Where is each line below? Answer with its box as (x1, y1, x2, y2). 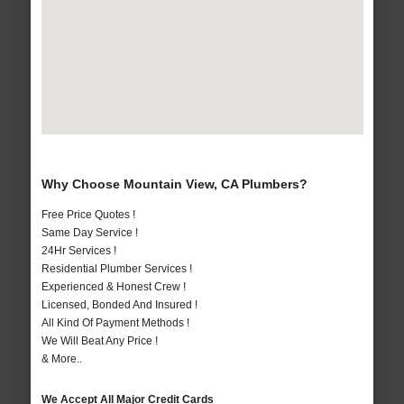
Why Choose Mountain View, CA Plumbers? (41, 177, 308, 192)
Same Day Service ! (41, 226, 138, 240)
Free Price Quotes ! (41, 208, 135, 222)
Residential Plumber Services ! (41, 262, 192, 276)
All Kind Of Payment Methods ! (41, 317, 189, 330)
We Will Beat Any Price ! (41, 335, 158, 348)
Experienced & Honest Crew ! (41, 280, 186, 294)
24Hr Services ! (41, 244, 116, 258)
